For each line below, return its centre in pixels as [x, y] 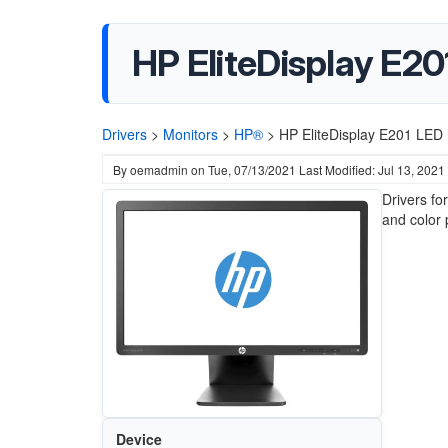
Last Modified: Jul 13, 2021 [372, 169]
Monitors [190, 134]
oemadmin [159, 169]
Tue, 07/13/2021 [252, 169]
